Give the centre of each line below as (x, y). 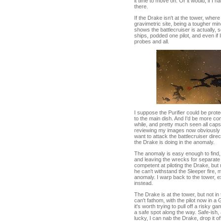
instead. (144, 183)
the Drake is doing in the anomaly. (174, 142)
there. (141, 6)
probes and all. (152, 41)
